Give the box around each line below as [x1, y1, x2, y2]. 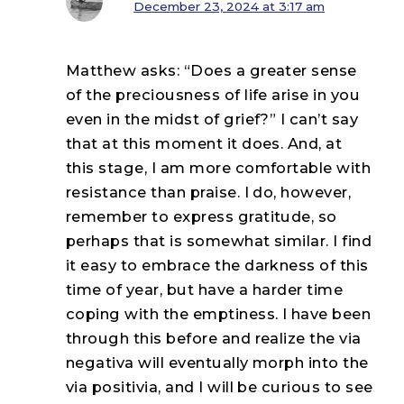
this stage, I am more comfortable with [66, 159, 372, 178]
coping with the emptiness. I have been [66, 305, 372, 324]
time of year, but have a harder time [66, 280, 344, 299]
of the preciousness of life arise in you [66, 86, 361, 105]
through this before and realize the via [66, 329, 362, 348]
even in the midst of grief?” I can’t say [66, 110, 359, 129]
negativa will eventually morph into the [66, 353, 369, 372]
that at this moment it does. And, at [66, 134, 343, 153]
